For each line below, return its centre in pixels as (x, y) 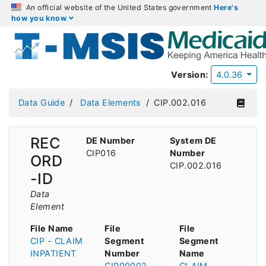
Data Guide (42, 103)
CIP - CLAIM (57, 240)
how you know (40, 18)
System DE (193, 140)
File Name (52, 228)
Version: (190, 75)
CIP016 (101, 153)
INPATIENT (53, 253)
